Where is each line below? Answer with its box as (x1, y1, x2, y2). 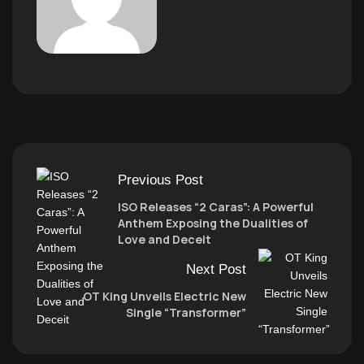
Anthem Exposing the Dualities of (118, 214, 308, 231)
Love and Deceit (118, 231, 211, 247)
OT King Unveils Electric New (83, 288, 246, 304)
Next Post (186, 261, 246, 277)
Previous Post (118, 171, 203, 188)
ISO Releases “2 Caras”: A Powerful (118, 198, 314, 214)
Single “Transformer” (126, 304, 246, 320)
